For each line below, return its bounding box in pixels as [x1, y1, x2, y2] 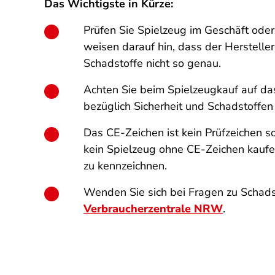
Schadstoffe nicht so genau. [83, 56, 221, 71]
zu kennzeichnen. [83, 158, 167, 173]
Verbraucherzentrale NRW [83, 201, 223, 216]
